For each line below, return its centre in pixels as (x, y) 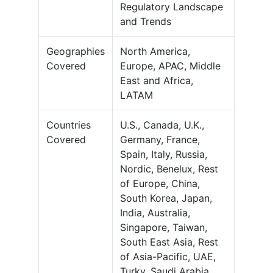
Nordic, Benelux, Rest (169, 169)
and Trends (146, 22)
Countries (69, 125)
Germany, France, (160, 140)
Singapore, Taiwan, (164, 228)
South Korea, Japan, (166, 198)
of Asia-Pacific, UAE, (168, 257)
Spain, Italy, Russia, (164, 154)
